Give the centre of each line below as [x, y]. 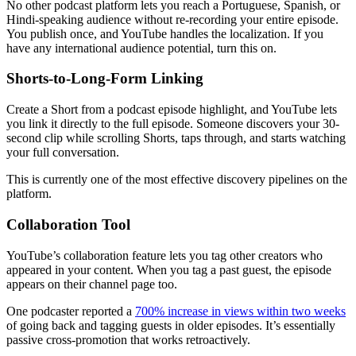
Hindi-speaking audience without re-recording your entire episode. [172, 19]
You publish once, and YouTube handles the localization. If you [165, 33]
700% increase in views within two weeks [240, 311]
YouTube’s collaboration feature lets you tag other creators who [164, 255]
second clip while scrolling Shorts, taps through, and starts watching [176, 138]
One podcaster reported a [71, 311]
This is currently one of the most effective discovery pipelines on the [177, 180]
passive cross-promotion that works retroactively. [128, 339]
